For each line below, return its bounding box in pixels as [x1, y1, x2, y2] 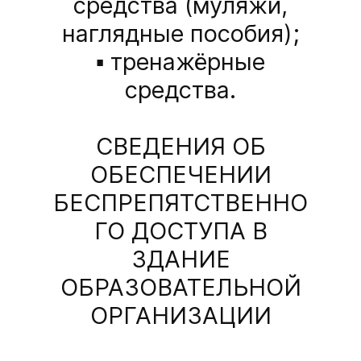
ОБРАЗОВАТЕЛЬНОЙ [60, 273, 301, 302]
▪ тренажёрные [96, 48, 265, 77]
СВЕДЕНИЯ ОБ [95, 132, 266, 161]
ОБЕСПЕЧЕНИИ [89, 160, 272, 189]
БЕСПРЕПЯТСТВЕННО [53, 189, 308, 218]
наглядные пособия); [61, 19, 300, 48]
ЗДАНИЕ [131, 245, 230, 274]
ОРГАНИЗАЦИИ [89, 301, 272, 330]
